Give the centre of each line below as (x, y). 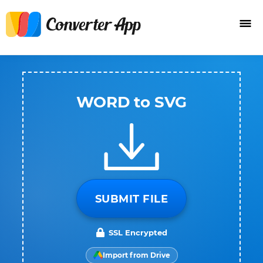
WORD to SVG (131, 102)
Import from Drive (136, 255)
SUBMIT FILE (131, 199)
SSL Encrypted (138, 232)
